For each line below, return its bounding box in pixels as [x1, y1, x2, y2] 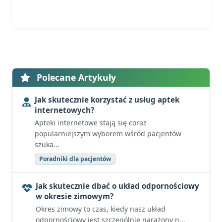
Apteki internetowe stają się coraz [35, 118, 147, 127]
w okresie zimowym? [36, 191, 113, 201]
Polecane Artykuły [34, 71, 116, 83]
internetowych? [35, 105, 94, 115]
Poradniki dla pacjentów [39, 155, 111, 163]
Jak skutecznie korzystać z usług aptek [35, 95, 179, 105]
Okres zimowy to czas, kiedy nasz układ [36, 204, 166, 214]
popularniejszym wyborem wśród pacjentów [35, 129, 181, 138]
